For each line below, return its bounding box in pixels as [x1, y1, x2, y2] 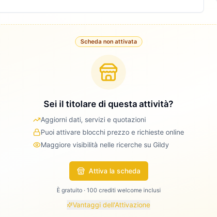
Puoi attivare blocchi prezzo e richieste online [41, 128, 184, 136]
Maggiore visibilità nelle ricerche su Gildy [41, 140, 169, 149]
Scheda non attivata [80, 38, 137, 45]
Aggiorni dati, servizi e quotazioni [41, 115, 146, 124]
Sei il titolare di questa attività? [44, 99, 173, 109]
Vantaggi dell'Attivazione [73, 201, 150, 209]
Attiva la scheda [88, 167, 140, 175]
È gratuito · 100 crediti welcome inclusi [56, 186, 161, 194]
